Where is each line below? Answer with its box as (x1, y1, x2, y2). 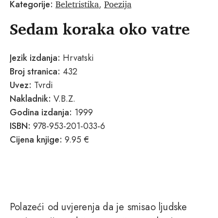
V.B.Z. (54, 92, 75, 106)
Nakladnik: (10, 92, 54, 106)
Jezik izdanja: (10, 52, 60, 65)
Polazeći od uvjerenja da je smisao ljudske (10, 200, 187, 215)
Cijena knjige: (10, 133, 62, 146)
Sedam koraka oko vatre (10, 16, 190, 42)
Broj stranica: (10, 65, 60, 78)
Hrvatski (60, 52, 94, 65)
